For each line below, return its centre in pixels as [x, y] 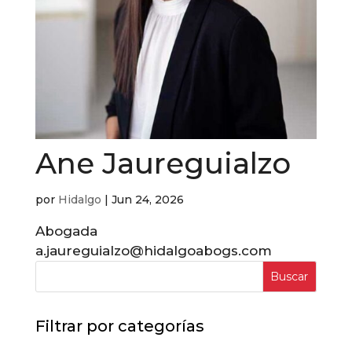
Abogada [66, 231]
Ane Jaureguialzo [163, 163]
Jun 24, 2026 [147, 200]
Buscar [290, 277]
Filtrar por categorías [119, 326]
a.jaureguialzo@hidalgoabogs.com [153, 251]
